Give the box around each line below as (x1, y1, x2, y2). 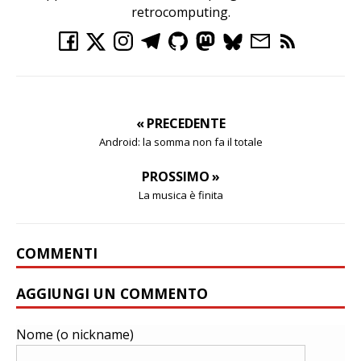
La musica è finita (138, 188, 223, 203)
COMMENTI (16, 243, 98, 263)
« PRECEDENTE (135, 114, 226, 133)
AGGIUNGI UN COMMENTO (16, 284, 208, 304)
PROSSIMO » (141, 168, 220, 186)
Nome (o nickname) (16, 326, 134, 344)
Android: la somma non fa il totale (98, 135, 263, 150)
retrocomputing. (131, 3, 230, 22)
